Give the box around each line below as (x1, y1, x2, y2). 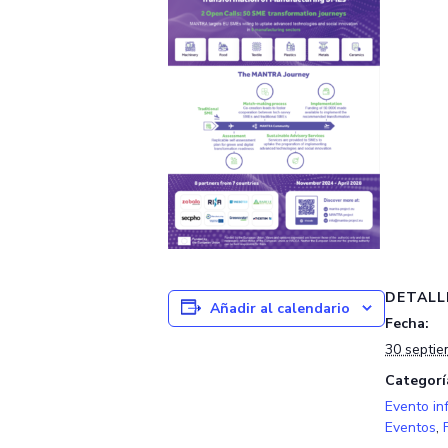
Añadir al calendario (210, 298, 350, 318)
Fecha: (385, 313, 429, 333)
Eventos (385, 417, 436, 437)
